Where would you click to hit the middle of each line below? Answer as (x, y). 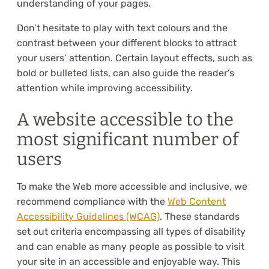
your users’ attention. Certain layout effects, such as (134, 58)
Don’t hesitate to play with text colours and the (122, 28)
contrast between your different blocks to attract (127, 43)
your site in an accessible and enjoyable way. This (128, 262)
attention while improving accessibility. (105, 88)
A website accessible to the (125, 120)
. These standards (200, 217)
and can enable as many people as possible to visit (131, 247)
